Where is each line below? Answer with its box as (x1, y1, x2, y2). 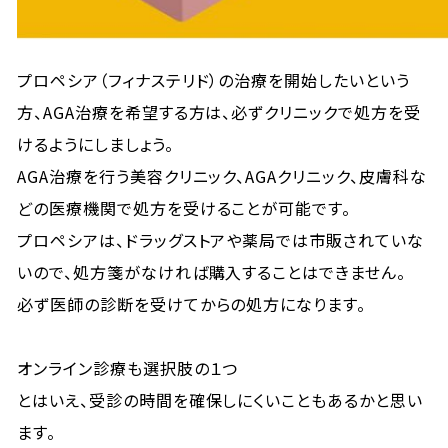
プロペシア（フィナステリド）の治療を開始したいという (17, 68, 410, 92)
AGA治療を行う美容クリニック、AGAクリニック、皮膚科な (17, 164, 427, 188)
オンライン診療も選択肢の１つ (17, 356, 239, 380)
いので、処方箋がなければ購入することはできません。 (17, 260, 407, 284)
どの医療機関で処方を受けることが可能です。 (17, 196, 352, 220)
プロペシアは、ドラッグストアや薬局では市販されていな (17, 228, 424, 252)
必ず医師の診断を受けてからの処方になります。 (17, 292, 367, 316)
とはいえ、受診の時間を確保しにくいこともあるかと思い (17, 388, 423, 412)
